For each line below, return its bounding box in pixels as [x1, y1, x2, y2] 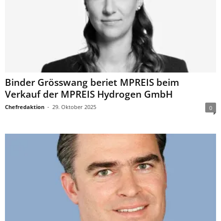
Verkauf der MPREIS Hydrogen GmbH [5, 87, 173, 101]
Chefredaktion [5, 103, 44, 110]
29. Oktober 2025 [52, 103, 96, 110]
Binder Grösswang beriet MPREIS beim [5, 75, 179, 89]
